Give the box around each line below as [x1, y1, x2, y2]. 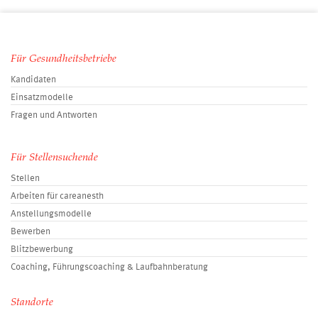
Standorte [11, 297, 53, 308]
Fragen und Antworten [11, 110, 97, 120]
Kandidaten [11, 75, 56, 84]
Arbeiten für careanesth [11, 191, 104, 201]
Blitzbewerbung [11, 244, 73, 254]
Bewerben [11, 226, 50, 236]
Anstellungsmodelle [11, 209, 92, 219]
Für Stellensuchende [11, 152, 98, 163]
